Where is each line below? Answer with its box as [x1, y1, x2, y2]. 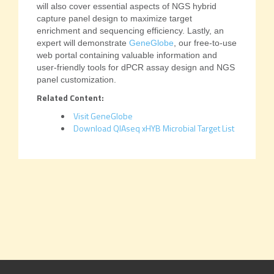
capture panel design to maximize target [36, 13, 192, 23]
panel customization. [36, 75, 116, 84]
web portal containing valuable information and [36, 50, 217, 60]
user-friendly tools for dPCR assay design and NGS [36, 62, 235, 72]
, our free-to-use [173, 38, 237, 48]
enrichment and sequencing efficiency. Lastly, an [36, 26, 224, 35]
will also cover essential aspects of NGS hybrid [36, 1, 217, 11]
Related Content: [36, 91, 104, 104]
